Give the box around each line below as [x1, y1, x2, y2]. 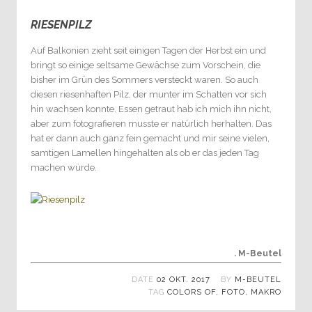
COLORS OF [167, 288, 216, 297]
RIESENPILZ [31, 18, 92, 31]
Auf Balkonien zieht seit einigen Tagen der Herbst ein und [31, 45, 266, 56]
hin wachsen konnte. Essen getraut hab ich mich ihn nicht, [31, 104, 272, 114]
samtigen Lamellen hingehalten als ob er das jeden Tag [31, 148, 259, 158]
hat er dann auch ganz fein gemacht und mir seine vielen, [31, 133, 270, 143]
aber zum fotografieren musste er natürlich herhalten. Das [31, 118, 272, 129]
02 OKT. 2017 [157, 275, 210, 284]
